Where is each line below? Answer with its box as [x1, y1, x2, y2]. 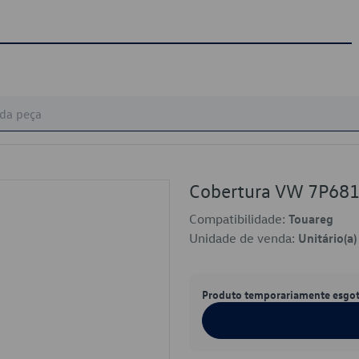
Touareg [288, 211, 333, 227]
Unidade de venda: [189, 230, 298, 246]
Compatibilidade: [189, 211, 288, 227]
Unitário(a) [298, 230, 357, 246]
